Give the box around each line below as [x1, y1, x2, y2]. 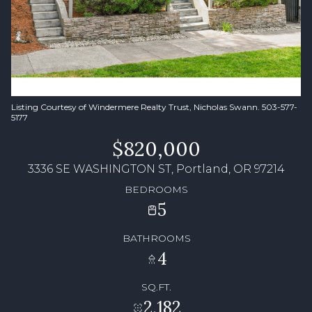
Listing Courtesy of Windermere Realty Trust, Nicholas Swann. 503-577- [11, 102, 297, 112]
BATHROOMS [122, 231, 191, 244]
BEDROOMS [124, 182, 188, 196]
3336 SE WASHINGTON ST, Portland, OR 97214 [27, 162, 285, 175]
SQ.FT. [141, 280, 171, 293]
